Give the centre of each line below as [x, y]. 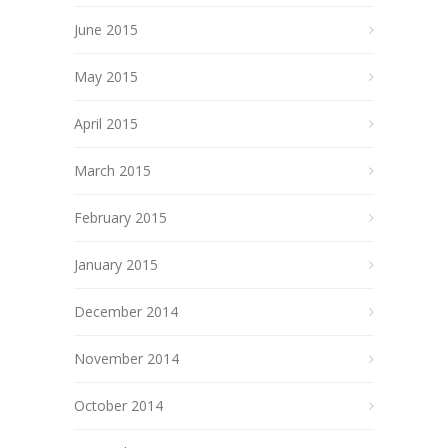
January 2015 [116, 264]
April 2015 [106, 123]
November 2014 [126, 358]
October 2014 [118, 405]
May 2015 [106, 76]
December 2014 [126, 311]
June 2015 [106, 29]
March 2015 [112, 170]
